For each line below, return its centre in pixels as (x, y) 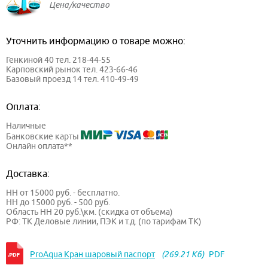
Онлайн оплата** (39, 146)
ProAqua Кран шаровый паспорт (92, 255)
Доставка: (28, 174)
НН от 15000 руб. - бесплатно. (63, 193)
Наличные (26, 126)
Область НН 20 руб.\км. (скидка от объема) (89, 212)
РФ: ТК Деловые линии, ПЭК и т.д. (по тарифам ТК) (104, 222)
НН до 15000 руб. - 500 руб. (58, 202)
